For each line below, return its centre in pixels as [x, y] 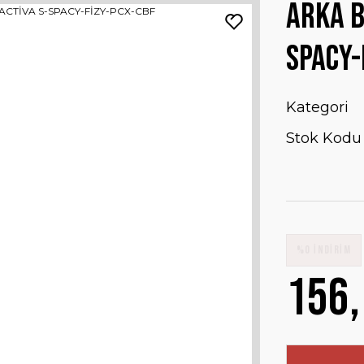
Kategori [317, 107]
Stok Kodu [324, 138]
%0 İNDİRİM [324, 250]
